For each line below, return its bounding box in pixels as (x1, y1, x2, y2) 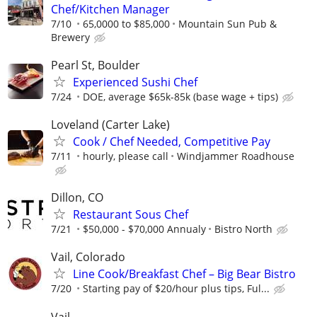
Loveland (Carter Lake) (51, 117, 170, 133)
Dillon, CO (51, 190, 103, 206)
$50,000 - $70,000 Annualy (83, 222, 206, 236)
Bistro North (214, 222, 272, 236)
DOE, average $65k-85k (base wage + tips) (83, 89, 278, 103)
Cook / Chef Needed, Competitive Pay (73, 134, 270, 150)
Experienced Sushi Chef (73, 74, 197, 90)
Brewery (51, 30, 90, 44)
